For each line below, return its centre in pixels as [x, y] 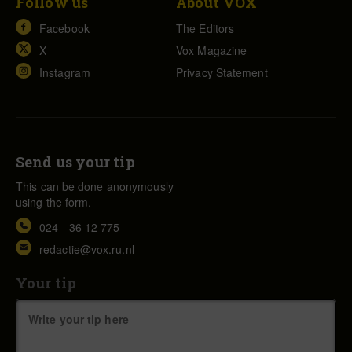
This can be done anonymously [95, 187]
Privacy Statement [222, 73]
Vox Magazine [212, 51]
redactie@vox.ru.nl [87, 249]
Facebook [64, 29]
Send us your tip [75, 162]
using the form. [54, 202]
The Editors [205, 29]
